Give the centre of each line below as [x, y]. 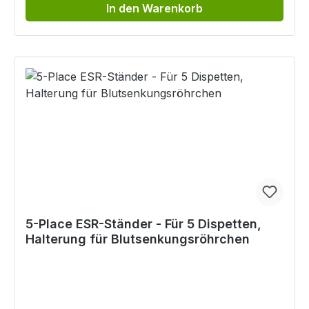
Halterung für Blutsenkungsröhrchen [138, 239]
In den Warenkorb [154, 9]
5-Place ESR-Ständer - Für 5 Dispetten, [143, 224]
